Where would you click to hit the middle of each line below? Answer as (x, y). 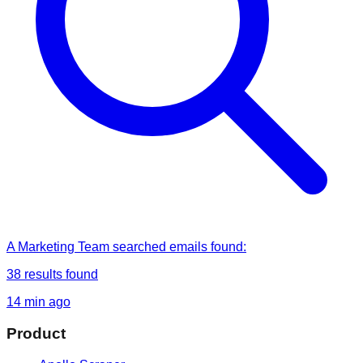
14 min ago (38, 302)
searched (139, 247)
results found (60, 275)
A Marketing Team (58, 247)
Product (36, 333)
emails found (206, 247)
